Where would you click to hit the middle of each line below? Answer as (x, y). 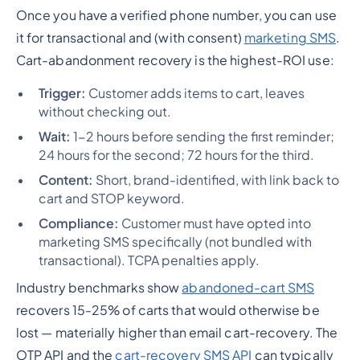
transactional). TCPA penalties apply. (149, 261)
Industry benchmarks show (99, 288)
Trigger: (62, 94)
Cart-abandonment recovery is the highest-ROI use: (175, 61)
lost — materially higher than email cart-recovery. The (177, 333)
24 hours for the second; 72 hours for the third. (176, 155)
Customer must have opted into (215, 224)
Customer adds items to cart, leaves (195, 94)
